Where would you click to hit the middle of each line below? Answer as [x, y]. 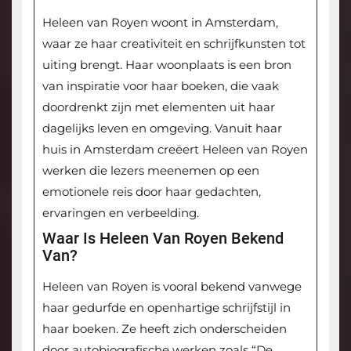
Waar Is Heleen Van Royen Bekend [163, 239]
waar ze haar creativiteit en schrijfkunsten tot [174, 44]
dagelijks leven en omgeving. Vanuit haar [162, 128]
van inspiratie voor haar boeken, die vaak [160, 86]
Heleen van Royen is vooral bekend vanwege [172, 287]
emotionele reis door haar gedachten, [151, 192]
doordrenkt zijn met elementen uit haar [158, 107]
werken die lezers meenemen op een [150, 171]
